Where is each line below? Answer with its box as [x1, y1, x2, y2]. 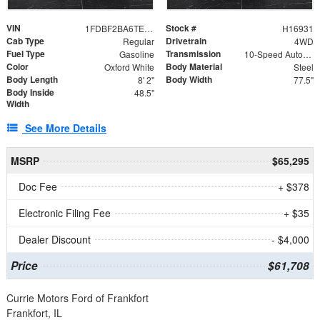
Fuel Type [6, 47, 45, 61]
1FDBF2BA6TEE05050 [144, 22, 153, 35]
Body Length [6, 73, 58, 86]
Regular [122, 35, 154, 48]
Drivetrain [166, 34, 206, 48]
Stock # [166, 21, 196, 35]
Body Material [166, 60, 222, 74]
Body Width [166, 73, 212, 86]
